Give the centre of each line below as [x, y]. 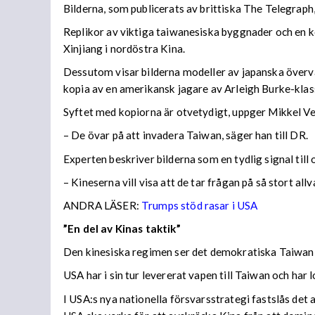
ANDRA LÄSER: [102, 205]
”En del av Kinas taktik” [122, 229]
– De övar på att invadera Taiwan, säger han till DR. [186, 135]
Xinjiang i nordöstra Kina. [124, 48]
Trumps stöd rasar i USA [200, 205]
